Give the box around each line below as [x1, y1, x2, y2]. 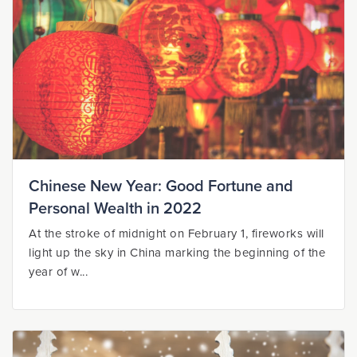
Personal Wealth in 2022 [29, 198, 202, 218]
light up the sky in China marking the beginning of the [29, 245, 325, 260]
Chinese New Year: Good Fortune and [29, 176, 293, 196]
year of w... [29, 264, 88, 279]
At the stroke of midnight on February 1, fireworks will [29, 226, 324, 241]
